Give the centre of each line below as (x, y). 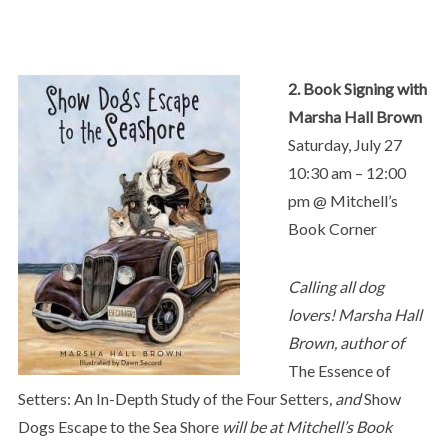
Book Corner (332, 228)
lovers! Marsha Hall (354, 314)
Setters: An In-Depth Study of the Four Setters (173, 398)
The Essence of (339, 370)
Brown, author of (345, 342)
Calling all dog (335, 286)
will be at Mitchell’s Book (305, 426)
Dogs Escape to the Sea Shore (118, 426)
